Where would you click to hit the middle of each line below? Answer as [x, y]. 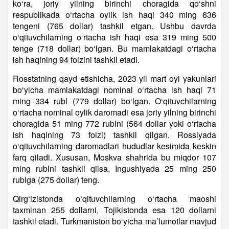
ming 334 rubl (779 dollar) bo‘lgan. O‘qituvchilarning [114, 101]
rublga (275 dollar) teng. [56, 180]
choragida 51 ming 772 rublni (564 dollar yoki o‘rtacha [114, 124]
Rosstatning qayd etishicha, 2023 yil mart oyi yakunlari [114, 79]
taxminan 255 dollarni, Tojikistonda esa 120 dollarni [114, 210]
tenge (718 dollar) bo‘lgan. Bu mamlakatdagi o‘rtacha [114, 49]
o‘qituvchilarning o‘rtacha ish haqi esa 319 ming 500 [114, 37]
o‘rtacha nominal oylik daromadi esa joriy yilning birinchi [114, 112]
